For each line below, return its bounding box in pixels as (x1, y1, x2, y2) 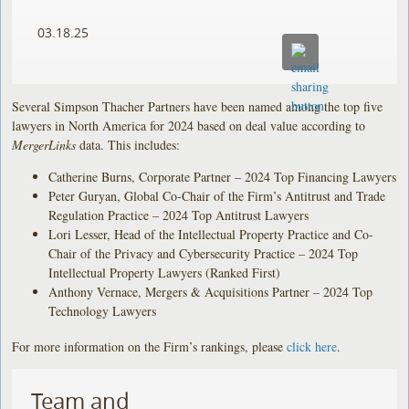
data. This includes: (79, 135, 181, 153)
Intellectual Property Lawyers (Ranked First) (48, 263, 281, 281)
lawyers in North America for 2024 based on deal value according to (12, 116, 366, 134)
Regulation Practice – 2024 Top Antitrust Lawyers (48, 205, 309, 224)
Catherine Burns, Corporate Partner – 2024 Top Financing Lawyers (48, 167, 397, 185)
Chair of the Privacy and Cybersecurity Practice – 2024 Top (48, 244, 359, 262)
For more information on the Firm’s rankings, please (12, 337, 288, 355)
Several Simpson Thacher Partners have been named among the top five (12, 97, 383, 115)
